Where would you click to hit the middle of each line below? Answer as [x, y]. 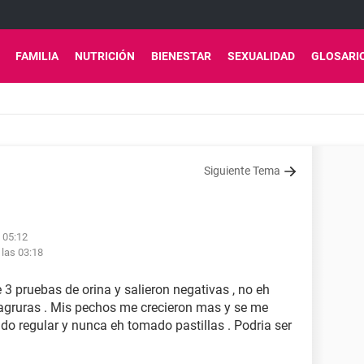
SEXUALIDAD [261, 56]
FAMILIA [37, 56]
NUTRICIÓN [105, 56]
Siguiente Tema [242, 171]
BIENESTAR [181, 56]
